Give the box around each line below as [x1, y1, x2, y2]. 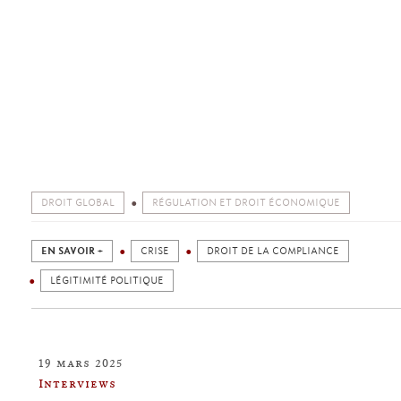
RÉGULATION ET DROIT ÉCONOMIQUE [152, 197, 340, 209]
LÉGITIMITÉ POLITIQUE [50, 275, 164, 286]
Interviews [38, 376, 116, 390]
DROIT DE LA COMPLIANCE [207, 245, 339, 257]
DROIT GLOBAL [41, 197, 115, 209]
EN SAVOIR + [41, 245, 103, 257]
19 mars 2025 [38, 355, 123, 370]
